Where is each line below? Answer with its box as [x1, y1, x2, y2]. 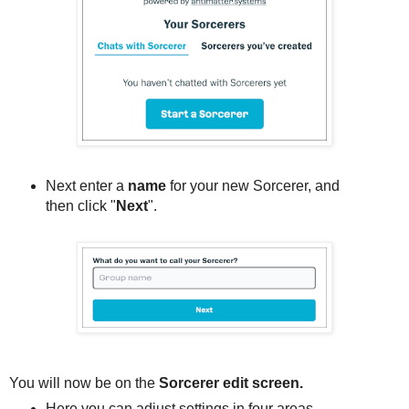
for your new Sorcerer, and [165, 177, 340, 194]
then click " [45, 197, 116, 214]
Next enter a [45, 177, 128, 194]
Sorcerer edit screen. [159, 374, 303, 391]
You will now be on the [9, 374, 159, 391]
